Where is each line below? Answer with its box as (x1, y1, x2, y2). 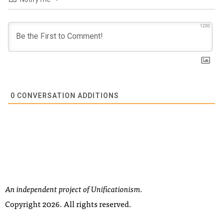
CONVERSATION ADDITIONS (15, 92, 119, 100)
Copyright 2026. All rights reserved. (5, 197, 131, 210)
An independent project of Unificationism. (5, 182, 142, 195)
